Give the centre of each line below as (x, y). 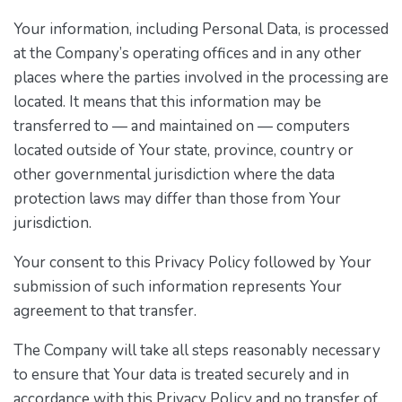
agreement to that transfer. (105, 310)
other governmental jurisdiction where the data (174, 174)
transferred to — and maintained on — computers (182, 126)
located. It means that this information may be (167, 101)
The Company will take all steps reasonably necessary (197, 350)
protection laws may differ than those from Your (177, 198)
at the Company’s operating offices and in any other (188, 53)
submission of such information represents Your (178, 286)
